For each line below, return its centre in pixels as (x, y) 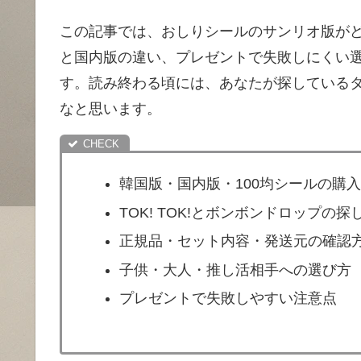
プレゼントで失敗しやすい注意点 (228, 299)
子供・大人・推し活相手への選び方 (235, 270)
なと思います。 (110, 109)
